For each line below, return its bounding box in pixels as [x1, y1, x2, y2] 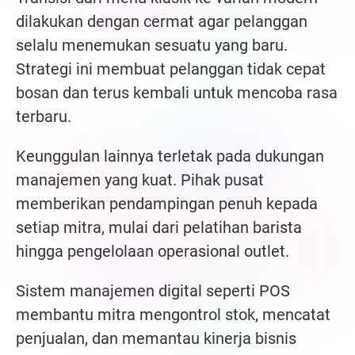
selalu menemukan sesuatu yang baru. [16, 36, 288, 55]
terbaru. [16, 107, 71, 127]
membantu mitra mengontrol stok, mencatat [16, 305, 330, 325]
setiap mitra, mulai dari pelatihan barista [16, 218, 302, 238]
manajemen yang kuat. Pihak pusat [16, 170, 264, 190]
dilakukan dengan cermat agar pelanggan [16, 12, 307, 32]
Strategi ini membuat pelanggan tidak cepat [16, 59, 326, 79]
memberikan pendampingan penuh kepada [16, 194, 318, 214]
